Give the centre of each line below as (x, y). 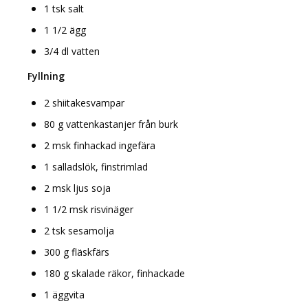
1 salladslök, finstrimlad (96, 166)
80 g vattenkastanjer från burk (111, 124)
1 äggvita (64, 294)
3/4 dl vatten (72, 51)
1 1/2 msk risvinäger (89, 209)
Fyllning (46, 76)
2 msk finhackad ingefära (100, 145)
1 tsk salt (64, 8)
